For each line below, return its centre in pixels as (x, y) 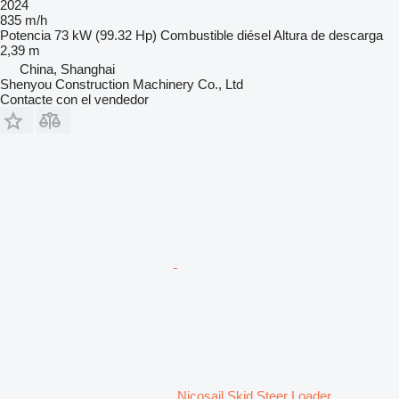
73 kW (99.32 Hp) (106, 35)
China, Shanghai (67, 69)
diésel (254, 35)
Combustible (197, 35)
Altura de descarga (328, 35)
